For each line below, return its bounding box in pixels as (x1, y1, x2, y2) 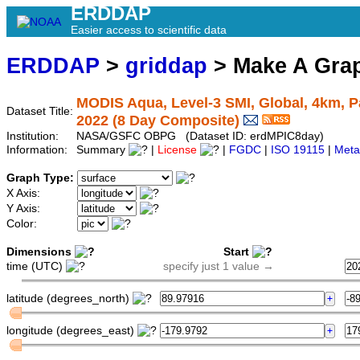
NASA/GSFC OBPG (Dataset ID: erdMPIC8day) (76, 130, 324, 143)
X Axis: (6, 187, 43, 200)
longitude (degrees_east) (6, 325, 137, 337)
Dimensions (6, 246, 75, 259)
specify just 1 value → (160, 260, 274, 273)
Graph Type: (6, 172, 77, 185)
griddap (125, 53, 207, 79)
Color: (6, 218, 40, 231)
